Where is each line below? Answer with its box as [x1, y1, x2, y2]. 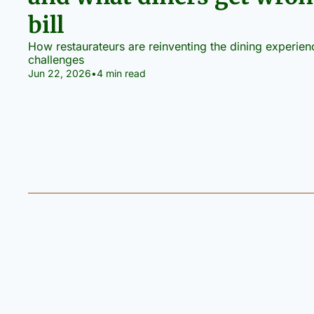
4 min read [97, 67, 146, 79]
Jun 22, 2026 [28, 67, 91, 79]
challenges [28, 52, 84, 67]
